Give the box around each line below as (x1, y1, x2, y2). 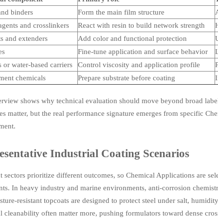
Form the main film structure (77, 8, 164, 17)
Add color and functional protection (77, 35, 187, 43)
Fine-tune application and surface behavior (77, 48, 208, 56)
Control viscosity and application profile (77, 61, 200, 69)
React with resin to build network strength (77, 21, 205, 30)
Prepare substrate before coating (77, 74, 175, 82)
